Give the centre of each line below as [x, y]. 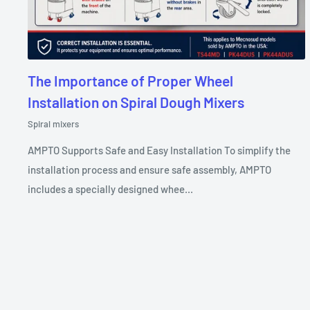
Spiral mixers [53, 124]
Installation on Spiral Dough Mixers [136, 102]
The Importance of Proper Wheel [130, 80]
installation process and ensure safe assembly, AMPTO [149, 169]
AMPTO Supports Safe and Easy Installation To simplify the [159, 150]
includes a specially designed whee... [110, 189]
